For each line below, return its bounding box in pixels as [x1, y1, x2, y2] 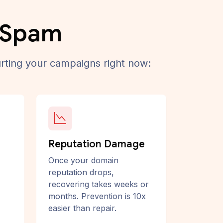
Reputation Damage [48, 138, 145, 150]
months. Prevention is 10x [48, 191, 146, 201]
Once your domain [48, 155, 118, 165]
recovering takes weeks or [48, 179, 149, 189]
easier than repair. [48, 203, 116, 213]
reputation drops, [48, 167, 114, 177]
